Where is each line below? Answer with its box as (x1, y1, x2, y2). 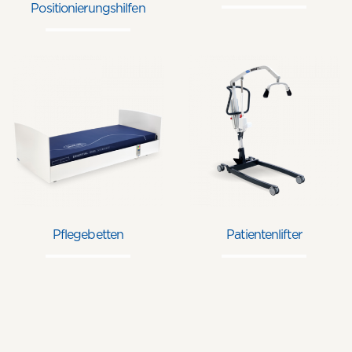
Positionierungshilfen (31, 2, 145, 15)
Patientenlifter (226, 229, 302, 241)
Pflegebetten (52, 229, 124, 241)
